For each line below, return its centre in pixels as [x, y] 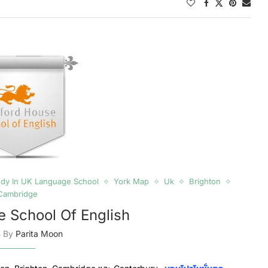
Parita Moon [39, 234]
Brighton [205, 181]
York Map [132, 181]
